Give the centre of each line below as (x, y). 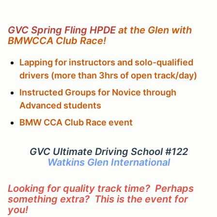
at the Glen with (154, 30)
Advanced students (60, 105)
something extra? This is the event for (98, 199)
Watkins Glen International (108, 162)
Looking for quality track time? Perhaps (101, 188)
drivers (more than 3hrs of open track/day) (108, 75)
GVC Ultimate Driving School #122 (108, 151)
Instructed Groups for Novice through (98, 92)
